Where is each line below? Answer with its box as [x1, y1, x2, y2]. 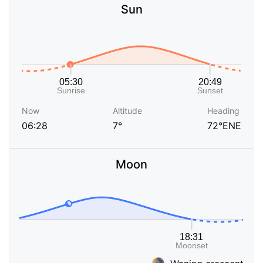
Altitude [113, 106, 142, 116]
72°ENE [207, 120, 241, 132]
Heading [207, 106, 240, 116]
